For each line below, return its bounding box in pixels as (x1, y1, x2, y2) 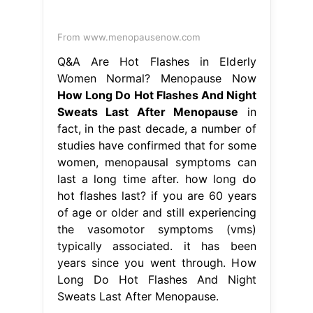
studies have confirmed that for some (57, 138, 256, 152)
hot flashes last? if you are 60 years (57, 188, 256, 203)
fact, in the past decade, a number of (57, 121, 256, 136)
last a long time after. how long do (57, 171, 256, 186)
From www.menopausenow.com (57, 31, 201, 43)
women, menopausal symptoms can (57, 154, 256, 169)
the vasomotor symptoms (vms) (57, 221, 256, 236)
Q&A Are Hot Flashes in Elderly (57, 54, 256, 68)
